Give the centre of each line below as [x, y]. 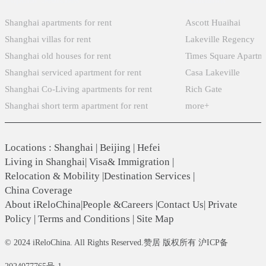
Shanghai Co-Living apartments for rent [79, 89]
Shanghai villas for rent [48, 39]
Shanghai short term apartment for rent [77, 105]
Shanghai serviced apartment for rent [73, 72]
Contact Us [181, 205]
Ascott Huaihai [213, 22]
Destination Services [148, 176]
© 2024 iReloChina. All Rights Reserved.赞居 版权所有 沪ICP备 [117, 243]
